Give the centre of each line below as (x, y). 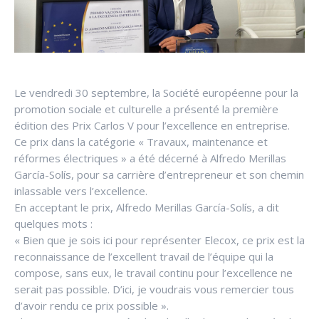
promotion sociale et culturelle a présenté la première (146, 109)
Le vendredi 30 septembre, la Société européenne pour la (156, 92)
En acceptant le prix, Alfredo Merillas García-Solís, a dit (147, 207)
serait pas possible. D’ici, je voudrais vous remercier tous (154, 289)
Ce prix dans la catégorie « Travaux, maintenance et (141, 141)
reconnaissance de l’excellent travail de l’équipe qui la (144, 256)
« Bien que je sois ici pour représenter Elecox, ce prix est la (159, 240)
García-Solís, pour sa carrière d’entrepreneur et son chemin (159, 174)
